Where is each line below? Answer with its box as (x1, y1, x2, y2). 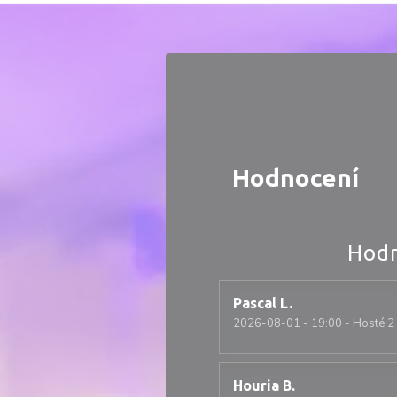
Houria (233, 378, 279, 393)
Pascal (233, 295, 276, 311)
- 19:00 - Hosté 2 (300, 315, 394, 331)
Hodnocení (232, 164, 359, 191)
